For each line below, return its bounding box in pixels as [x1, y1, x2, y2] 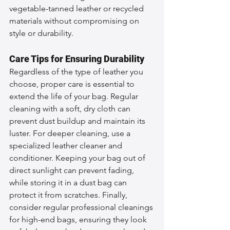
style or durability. [9, 28, 73, 38]
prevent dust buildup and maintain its [9, 116, 147, 126]
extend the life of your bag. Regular [9, 91, 140, 101]
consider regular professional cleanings [9, 202, 155, 212]
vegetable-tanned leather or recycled [9, 3, 146, 13]
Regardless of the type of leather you [9, 66, 145, 76]
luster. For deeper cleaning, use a [9, 128, 132, 138]
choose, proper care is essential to [9, 79, 137, 89]
